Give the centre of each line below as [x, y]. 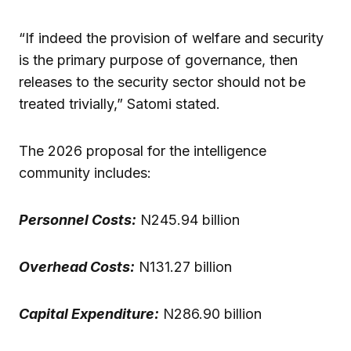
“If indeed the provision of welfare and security [171, 38]
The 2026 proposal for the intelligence [143, 150]
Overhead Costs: [77, 266]
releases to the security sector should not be [162, 81]
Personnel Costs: [78, 219]
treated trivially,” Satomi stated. [119, 103]
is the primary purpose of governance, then [158, 60]
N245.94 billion [188, 219]
